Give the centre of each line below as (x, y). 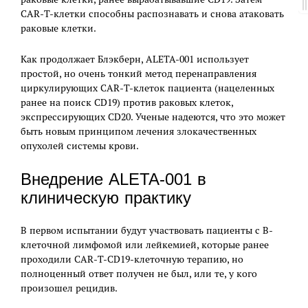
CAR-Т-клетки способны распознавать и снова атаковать (152, 13)
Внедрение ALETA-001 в (113, 179)
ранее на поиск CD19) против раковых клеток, (127, 102)
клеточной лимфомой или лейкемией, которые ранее (145, 244)
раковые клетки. (58, 28)
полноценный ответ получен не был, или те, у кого (139, 273)
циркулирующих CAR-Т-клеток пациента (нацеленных (147, 88)
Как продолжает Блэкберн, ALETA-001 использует (135, 59)
